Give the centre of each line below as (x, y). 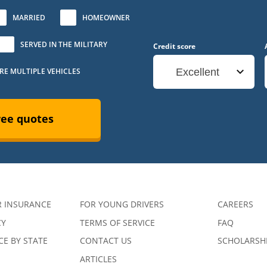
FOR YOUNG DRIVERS (122, 204)
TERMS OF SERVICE (118, 222)
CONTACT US (106, 241)
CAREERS (235, 204)
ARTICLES (99, 259)
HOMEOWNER (106, 18)
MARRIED (29, 18)
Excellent (198, 72)
